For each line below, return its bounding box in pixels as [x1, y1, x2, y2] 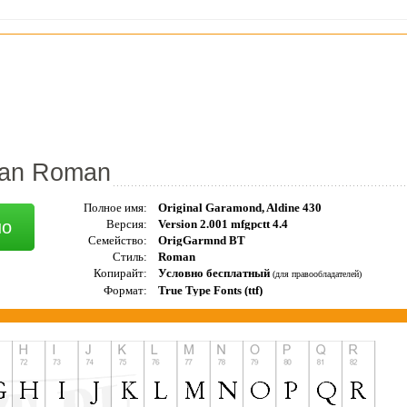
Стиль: [112, 249, 147, 263]
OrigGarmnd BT [157, 233, 245, 247]
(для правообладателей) [272, 268, 362, 279]
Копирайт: [93, 265, 147, 280]
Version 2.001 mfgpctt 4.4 [157, 216, 288, 231]
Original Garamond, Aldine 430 [157, 200, 322, 214]
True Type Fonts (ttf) [157, 283, 263, 297]
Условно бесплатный [157, 265, 273, 280]
